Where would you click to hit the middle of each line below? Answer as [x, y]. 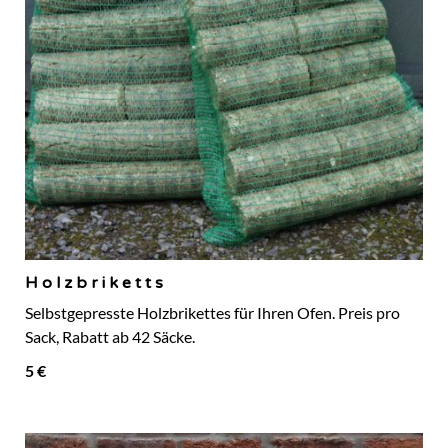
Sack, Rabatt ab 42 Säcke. [110, 337]
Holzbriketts [96, 283]
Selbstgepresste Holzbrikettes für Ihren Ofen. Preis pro [212, 313]
